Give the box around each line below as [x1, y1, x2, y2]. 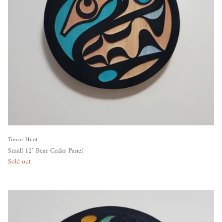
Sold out [8, 156, 31, 168]
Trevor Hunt [8, 134, 38, 145]
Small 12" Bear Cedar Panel [8, 145, 83, 158]
